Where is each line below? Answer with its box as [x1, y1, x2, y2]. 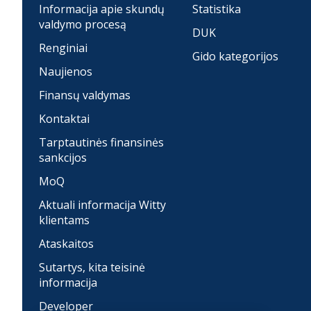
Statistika [192, 1, 241, 17]
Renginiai [39, 40, 87, 56]
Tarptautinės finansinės [39, 135, 164, 151]
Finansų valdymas [39, 87, 131, 103]
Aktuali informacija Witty [39, 197, 166, 213]
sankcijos [39, 150, 87, 166]
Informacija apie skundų [39, 1, 165, 17]
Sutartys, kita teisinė [39, 260, 145, 276]
